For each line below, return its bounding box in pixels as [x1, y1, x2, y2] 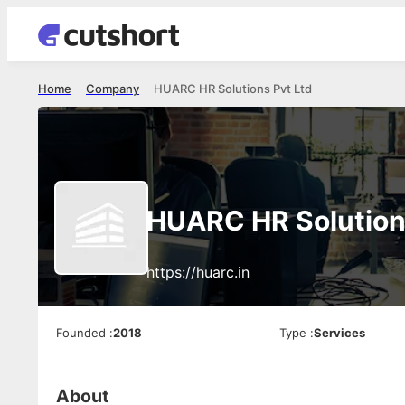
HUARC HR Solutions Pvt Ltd [154, 81, 312, 96]
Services [314, 325, 366, 340]
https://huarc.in [146, 263, 250, 281]
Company [86, 81, 139, 96]
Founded [56, 325, 106, 340]
